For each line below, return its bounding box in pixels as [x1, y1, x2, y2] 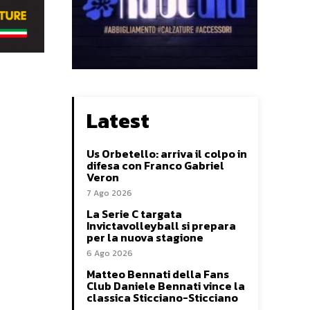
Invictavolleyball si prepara [86, 217, 236, 235]
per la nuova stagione [86, 229, 203, 246]
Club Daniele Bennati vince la [86, 277, 245, 295]
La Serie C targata [86, 206, 182, 223]
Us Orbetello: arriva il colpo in [86, 145, 247, 163]
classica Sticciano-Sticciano [86, 289, 238, 307]
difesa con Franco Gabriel [86, 157, 224, 174]
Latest [86, 105, 149, 137]
